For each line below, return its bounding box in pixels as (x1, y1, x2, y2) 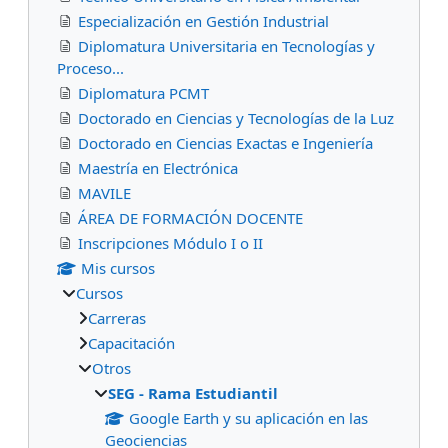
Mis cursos (80, 257, 155, 278)
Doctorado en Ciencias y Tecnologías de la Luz (78, 107, 394, 128)
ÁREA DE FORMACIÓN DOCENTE (78, 207, 303, 228)
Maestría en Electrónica (78, 157, 238, 178)
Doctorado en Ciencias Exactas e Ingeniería (78, 132, 373, 153)
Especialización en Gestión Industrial (78, 10, 329, 31)
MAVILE (78, 182, 131, 203)
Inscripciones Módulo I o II (78, 232, 263, 253)
